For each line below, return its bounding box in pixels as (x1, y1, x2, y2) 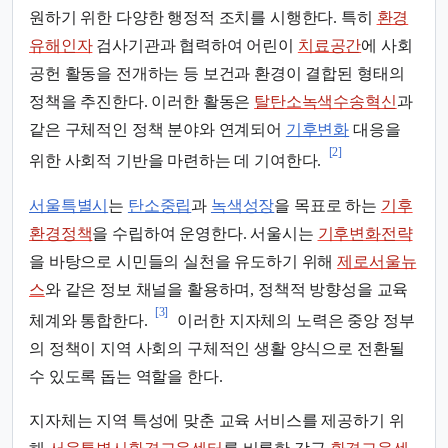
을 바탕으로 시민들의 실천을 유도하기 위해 (29, 252, 338, 270)
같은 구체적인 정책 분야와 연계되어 (29, 121, 286, 139)
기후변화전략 (317, 224, 413, 242)
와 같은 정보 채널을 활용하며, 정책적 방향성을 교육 (44, 280, 409, 298)
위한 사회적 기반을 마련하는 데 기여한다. (29, 152, 322, 170)
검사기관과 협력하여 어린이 (92, 37, 298, 55)
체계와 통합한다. (29, 312, 148, 330)
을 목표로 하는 (274, 196, 381, 214)
